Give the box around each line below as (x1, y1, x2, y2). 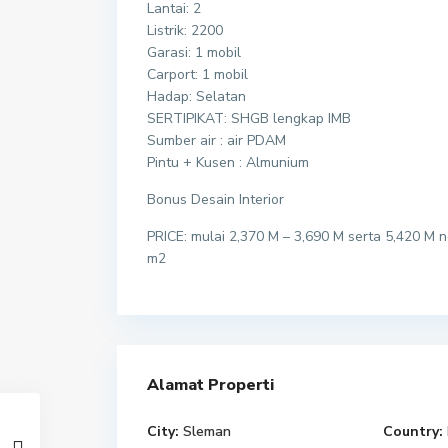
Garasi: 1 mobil (147, 43, 241, 62)
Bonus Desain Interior (147, 190, 284, 209)
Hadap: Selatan (147, 87, 246, 106)
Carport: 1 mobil (147, 65, 248, 84)
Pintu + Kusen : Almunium (147, 153, 309, 172)
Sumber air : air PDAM (147, 131, 286, 150)
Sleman (183, 422, 231, 441)
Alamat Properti (147, 374, 274, 396)
